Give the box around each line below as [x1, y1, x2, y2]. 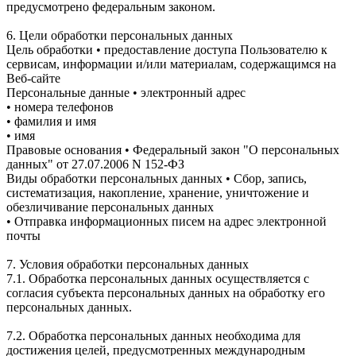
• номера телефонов [6, 99, 114, 114]
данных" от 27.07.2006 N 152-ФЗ [6, 157, 184, 171]
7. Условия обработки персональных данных [6, 257, 249, 271]
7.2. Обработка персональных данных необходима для [6, 328, 300, 342]
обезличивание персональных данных [6, 199, 214, 214]
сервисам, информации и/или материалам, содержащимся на [6, 56, 336, 71]
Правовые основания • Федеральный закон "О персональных [6, 142, 339, 157]
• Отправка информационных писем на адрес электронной [6, 214, 327, 228]
